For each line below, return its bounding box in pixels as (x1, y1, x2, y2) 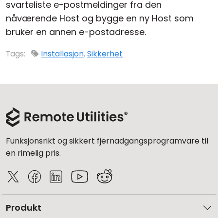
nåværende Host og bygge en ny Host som (6, 12, 194, 24)
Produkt (6, 201, 41, 214)
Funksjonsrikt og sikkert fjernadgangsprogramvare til (6, 135, 208, 146)
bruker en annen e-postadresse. (6, 26, 146, 38)
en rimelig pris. (6, 147, 61, 159)
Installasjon (41, 48, 84, 59)
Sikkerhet (87, 48, 123, 59)
